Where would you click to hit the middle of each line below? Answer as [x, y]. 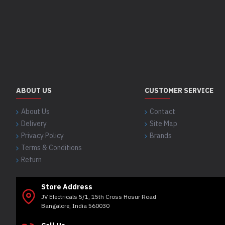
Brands [161, 136]
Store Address [67, 187]
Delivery [34, 124]
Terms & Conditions [51, 148]
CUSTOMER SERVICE [179, 91]
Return [31, 160]
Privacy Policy [42, 136]
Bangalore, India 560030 [75, 206]
